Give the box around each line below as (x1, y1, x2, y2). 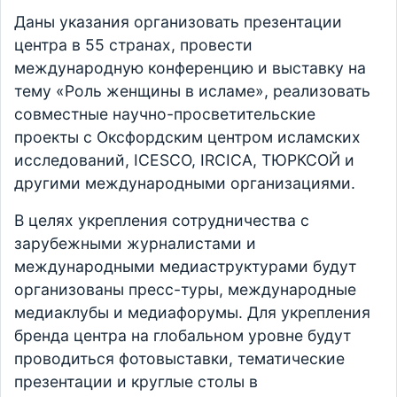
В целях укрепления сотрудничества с (14, 211, 309, 230)
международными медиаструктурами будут (14, 257, 356, 276)
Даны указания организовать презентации (14, 12, 342, 32)
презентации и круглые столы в (14, 372, 258, 392)
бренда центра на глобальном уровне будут (14, 326, 351, 346)
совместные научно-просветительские (14, 105, 315, 124)
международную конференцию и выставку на (14, 58, 366, 78)
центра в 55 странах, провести (14, 35, 253, 55)
